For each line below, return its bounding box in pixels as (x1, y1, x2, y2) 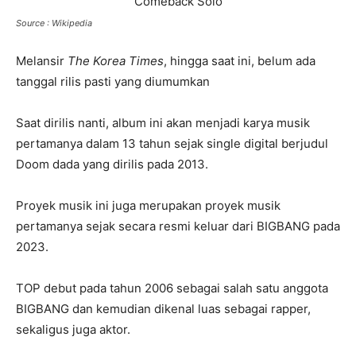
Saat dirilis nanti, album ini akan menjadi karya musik (16, 114, 310, 130)
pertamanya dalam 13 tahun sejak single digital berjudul (16, 135, 328, 151)
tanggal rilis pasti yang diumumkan (16, 73, 210, 89)
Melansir (16, 52, 68, 68)
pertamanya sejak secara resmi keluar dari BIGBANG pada (16, 218, 340, 234)
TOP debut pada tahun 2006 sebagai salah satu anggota (16, 280, 328, 296)
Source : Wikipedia (16, 17, 92, 29)
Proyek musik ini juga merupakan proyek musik (16, 197, 281, 213)
